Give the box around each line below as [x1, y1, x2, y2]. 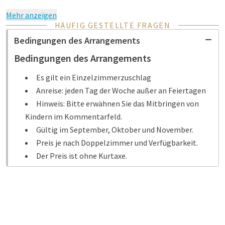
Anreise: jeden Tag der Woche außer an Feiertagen [36, 85, 206, 95]
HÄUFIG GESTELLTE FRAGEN [54, 20, 171, 30]
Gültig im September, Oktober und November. [36, 125, 193, 135]
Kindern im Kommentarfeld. [25, 111, 122, 122]
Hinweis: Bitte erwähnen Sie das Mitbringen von [36, 98, 199, 108]
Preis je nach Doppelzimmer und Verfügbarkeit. [36, 138, 198, 148]
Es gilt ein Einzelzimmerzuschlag [36, 72, 151, 82]
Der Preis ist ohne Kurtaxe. [36, 151, 127, 161]
